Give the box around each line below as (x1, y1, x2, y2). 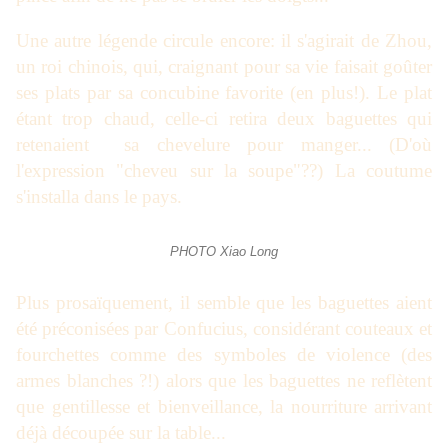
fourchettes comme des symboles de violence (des (16, 344, 432, 366)
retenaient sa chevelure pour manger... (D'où (16, 134, 432, 156)
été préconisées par (16, 318, 164, 340)
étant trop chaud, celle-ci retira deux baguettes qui (16, 108, 432, 130)
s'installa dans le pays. (16, 186, 182, 208)
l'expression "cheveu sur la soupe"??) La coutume (16, 160, 432, 182)
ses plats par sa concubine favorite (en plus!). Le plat (16, 82, 432, 104)
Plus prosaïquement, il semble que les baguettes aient (16, 292, 432, 314)
